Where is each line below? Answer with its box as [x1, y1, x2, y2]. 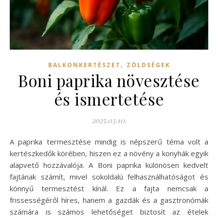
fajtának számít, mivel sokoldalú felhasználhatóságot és [10, 171, 208, 182]
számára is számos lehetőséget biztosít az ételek [10, 206, 208, 217]
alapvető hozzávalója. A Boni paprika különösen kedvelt [10, 160, 208, 170]
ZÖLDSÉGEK [126, 60, 170, 69]
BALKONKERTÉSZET [48, 60, 121, 69]
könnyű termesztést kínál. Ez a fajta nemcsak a [10, 183, 208, 193]
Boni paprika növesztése [18, 69, 200, 91]
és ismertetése [54, 88, 164, 109]
